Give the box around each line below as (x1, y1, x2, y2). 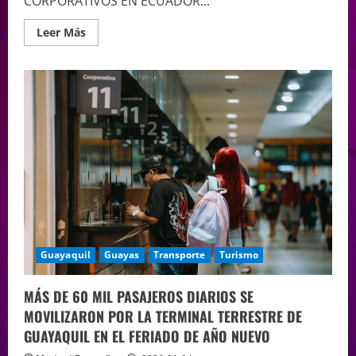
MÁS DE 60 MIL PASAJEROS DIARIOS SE (24, 286, 253, 308)
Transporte (153, 248, 206, 262)
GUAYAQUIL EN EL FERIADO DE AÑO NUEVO (24, 326, 270, 347)
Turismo (219, 248, 259, 262)
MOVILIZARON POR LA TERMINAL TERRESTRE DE (24, 306, 302, 327)
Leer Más (37, 24, 86, 40)
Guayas (103, 248, 140, 262)
